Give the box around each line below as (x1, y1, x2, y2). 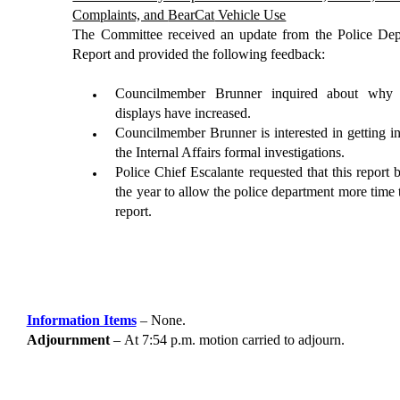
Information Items (26, 312, 137, 328)
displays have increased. (115, 105, 252, 121)
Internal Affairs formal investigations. (132, 145, 346, 160)
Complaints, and (72, 7, 169, 22)
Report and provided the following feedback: (72, 46, 326, 62)
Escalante (190, 164, 245, 179)
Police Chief (115, 164, 191, 179)
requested (248, 164, 303, 179)
